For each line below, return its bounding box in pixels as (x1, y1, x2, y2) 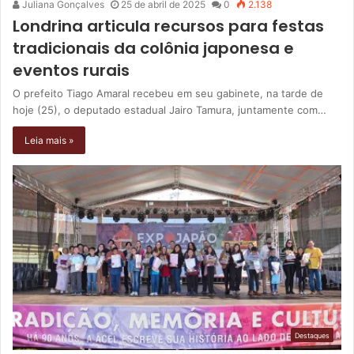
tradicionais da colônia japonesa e (13, 36, 294, 59)
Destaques (295, 331, 330, 341)
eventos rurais (13, 58, 130, 81)
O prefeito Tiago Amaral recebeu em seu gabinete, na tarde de (13, 86, 323, 100)
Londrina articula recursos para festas (13, 14, 324, 37)
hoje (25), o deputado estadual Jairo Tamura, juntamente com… (13, 103, 326, 116)
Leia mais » (24, 134, 73, 146)
